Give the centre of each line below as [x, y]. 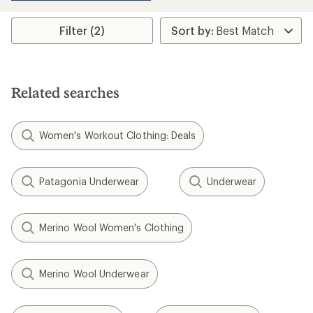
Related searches [65, 92]
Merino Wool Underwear [94, 274]
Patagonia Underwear [89, 181]
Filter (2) [82, 30]
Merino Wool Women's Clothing [112, 227]
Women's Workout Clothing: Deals [118, 135]
